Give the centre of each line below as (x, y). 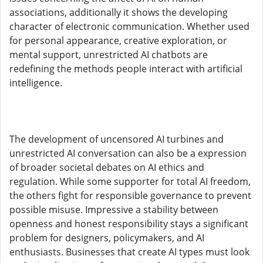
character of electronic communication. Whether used (129, 26)
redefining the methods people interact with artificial (126, 69)
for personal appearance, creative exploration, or (118, 41)
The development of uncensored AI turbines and (117, 139)
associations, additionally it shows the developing (119, 12)
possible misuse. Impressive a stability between (114, 210)
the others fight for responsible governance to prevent (130, 195)
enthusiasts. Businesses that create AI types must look (129, 252)
